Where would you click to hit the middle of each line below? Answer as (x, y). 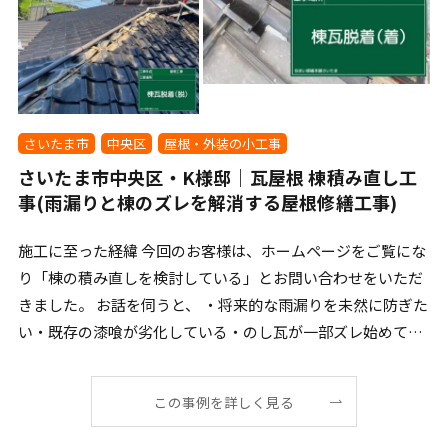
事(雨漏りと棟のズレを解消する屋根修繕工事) (207, 202)
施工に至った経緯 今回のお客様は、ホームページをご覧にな (221, 251)
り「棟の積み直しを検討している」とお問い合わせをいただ (220, 278)
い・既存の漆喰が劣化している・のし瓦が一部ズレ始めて (212, 332)
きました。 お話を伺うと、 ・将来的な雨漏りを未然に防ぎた (222, 305)
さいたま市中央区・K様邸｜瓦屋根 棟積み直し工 (217, 177)
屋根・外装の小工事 (222, 144)
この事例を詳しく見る (224, 401)
